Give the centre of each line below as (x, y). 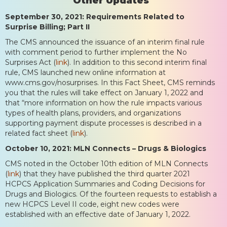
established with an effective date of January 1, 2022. (98, 214)
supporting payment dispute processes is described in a (103, 123)
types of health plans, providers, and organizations (93, 113)
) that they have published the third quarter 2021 (105, 174)
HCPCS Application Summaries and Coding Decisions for (105, 184)
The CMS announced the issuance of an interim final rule (105, 42)
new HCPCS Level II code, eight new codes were (92, 204)
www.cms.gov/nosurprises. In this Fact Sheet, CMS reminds (110, 82)
